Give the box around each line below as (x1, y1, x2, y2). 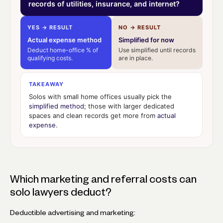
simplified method (29, 102, 84, 110)
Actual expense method (27, 35, 102, 44)
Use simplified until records (118, 46, 196, 54)
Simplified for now (118, 35, 174, 44)
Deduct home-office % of (27, 46, 98, 54)
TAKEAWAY (29, 80, 64, 88)
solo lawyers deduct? (10, 188, 111, 196)
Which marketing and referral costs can (10, 175, 197, 183)
